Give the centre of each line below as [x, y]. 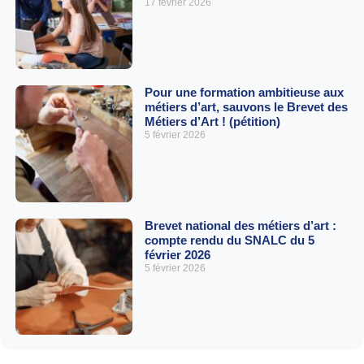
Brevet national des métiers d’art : [240, 225]
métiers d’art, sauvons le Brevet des [246, 107]
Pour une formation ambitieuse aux [244, 93]
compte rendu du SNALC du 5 [229, 240]
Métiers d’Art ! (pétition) [212, 122]
